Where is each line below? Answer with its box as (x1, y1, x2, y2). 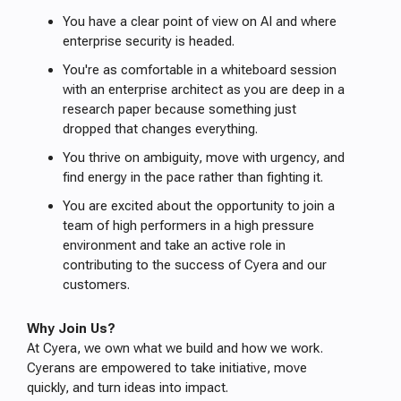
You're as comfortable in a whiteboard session (63, 62, 337, 78)
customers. (63, 277, 130, 293)
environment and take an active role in (63, 237, 286, 253)
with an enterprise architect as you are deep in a (63, 81, 345, 98)
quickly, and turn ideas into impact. (27, 380, 228, 396)
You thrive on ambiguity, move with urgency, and (63, 149, 345, 166)
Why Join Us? (27, 320, 115, 337)
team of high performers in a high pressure (63, 218, 314, 234)
